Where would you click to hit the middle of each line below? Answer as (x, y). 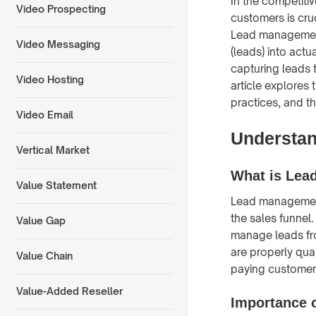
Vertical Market (53, 150)
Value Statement (56, 186)
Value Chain (44, 256)
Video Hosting (50, 80)
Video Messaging (58, 44)
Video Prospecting (61, 9)
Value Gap (41, 221)
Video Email (44, 115)
